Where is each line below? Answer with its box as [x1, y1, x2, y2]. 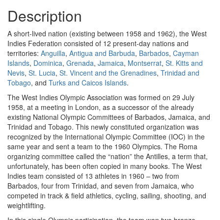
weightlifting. [7, 200, 46, 210]
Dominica [33, 58, 62, 68]
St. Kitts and [165, 58, 203, 68]
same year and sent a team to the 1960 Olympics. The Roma [7, 141, 197, 151]
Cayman [173, 48, 199, 58]
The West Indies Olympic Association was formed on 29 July [7, 92, 194, 102]
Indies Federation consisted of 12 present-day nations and [7, 38, 189, 48]
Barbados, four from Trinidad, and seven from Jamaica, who [7, 181, 194, 191]
